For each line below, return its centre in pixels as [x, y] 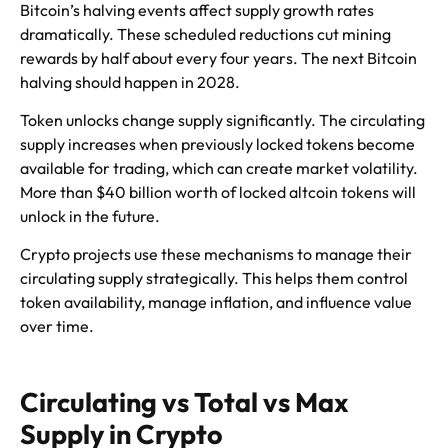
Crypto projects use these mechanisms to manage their [216, 254]
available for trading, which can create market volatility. [219, 167]
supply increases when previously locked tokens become [217, 143]
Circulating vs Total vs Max [184, 401]
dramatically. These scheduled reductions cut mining [205, 33]
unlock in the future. [90, 215]
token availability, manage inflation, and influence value [216, 302]
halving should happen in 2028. [130, 81]
